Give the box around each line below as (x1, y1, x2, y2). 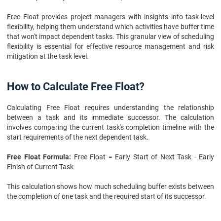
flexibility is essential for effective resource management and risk (7, 42, 214, 50)
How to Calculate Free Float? (7, 80, 145, 93)
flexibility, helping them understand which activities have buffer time (7, 23, 214, 31)
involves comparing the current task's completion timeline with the (7, 123, 214, 131)
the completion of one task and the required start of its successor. (7, 192, 206, 200)
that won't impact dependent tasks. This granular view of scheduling (7, 33, 214, 40)
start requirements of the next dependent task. (7, 133, 148, 141)
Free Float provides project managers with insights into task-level (7, 13, 214, 21)
